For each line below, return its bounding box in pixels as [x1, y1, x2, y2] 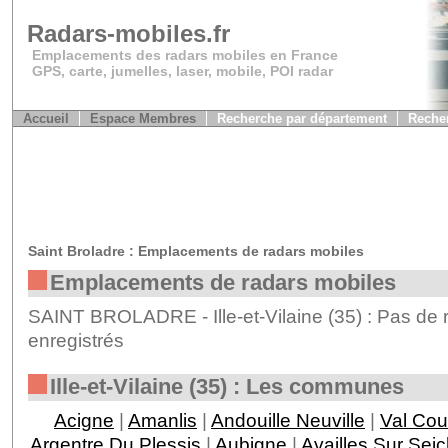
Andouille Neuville [211, 408, 365, 431]
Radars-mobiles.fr [26, 20, 230, 47]
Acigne [54, 408, 114, 431]
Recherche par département [216, 111, 387, 126]
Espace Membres [89, 111, 196, 126]
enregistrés [27, 329, 124, 351]
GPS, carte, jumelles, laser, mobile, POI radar [31, 62, 333, 79]
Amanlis [128, 408, 197, 431]
